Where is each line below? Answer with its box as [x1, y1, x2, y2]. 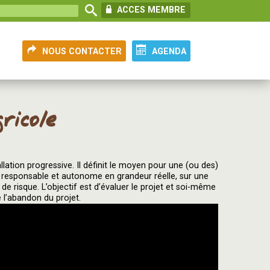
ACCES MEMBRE [115, 5, 186, 15]
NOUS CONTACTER [42, 46, 122, 57]
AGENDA [152, 46, 186, 57]
